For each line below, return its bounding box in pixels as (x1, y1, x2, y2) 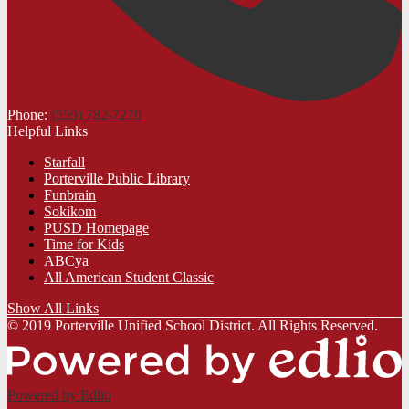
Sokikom (44, 203, 96, 219)
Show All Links (7, 299, 99, 316)
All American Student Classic (44, 268, 214, 285)
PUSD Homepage (44, 219, 149, 236)
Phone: (7, 106, 51, 122)
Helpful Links (7, 122, 88, 139)
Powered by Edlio (7, 387, 111, 404)
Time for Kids (44, 236, 124, 252)
